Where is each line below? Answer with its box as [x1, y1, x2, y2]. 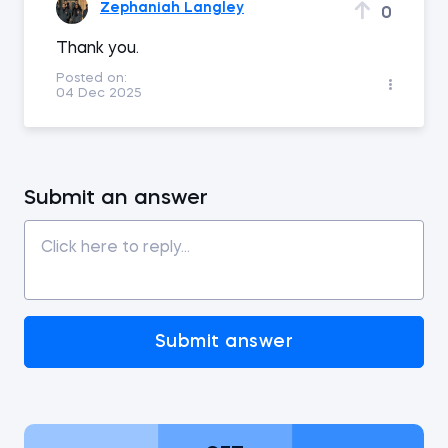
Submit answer [154, 333, 294, 351]
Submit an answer [24, 188, 208, 209]
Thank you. [56, 41, 143, 57]
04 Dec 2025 [56, 87, 142, 100]
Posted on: [56, 72, 127, 85]
